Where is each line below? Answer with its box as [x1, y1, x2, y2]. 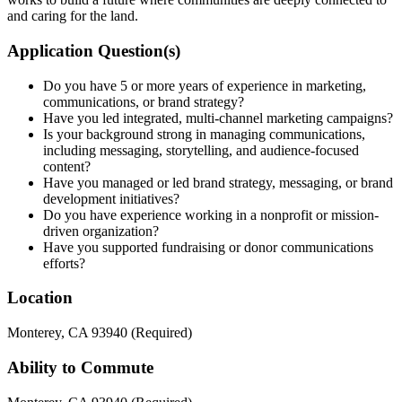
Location [7, 288, 73, 308]
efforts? [43, 255, 85, 271]
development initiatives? [43, 190, 179, 206]
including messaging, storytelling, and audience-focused [43, 142, 359, 158]
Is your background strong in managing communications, [43, 126, 365, 142]
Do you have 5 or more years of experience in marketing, [43, 77, 366, 93]
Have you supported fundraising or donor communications [43, 239, 373, 255]
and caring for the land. [7, 8, 138, 24]
